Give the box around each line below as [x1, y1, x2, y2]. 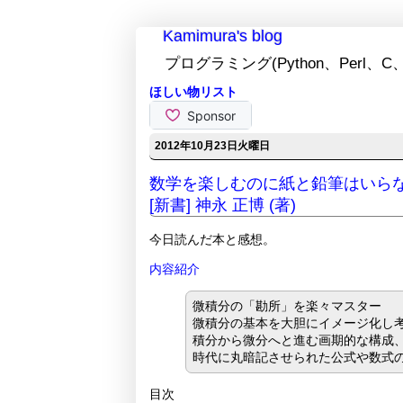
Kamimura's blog [162, 27, 282, 45]
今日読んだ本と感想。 [148, 232, 275, 247]
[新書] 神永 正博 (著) [148, 195, 296, 214]
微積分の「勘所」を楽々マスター [192, 299, 381, 314]
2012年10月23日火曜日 [154, 139, 270, 153]
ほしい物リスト [148, 85, 237, 100]
